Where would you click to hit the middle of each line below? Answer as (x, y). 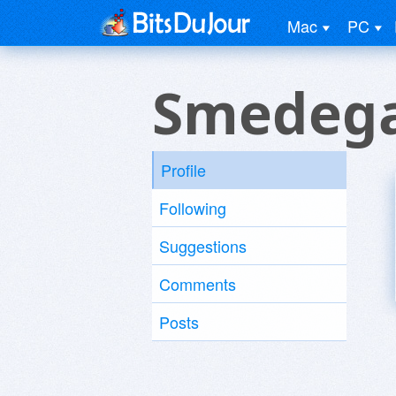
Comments (198, 284)
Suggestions (203, 246)
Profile (183, 170)
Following (193, 208)
